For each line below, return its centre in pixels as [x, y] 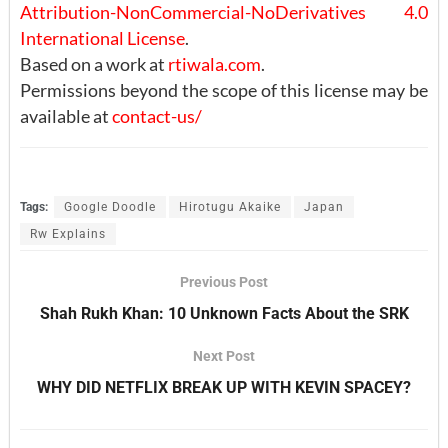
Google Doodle [110, 206]
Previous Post [224, 281]
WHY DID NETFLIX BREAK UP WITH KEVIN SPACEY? [224, 387]
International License [102, 37]
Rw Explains [68, 233]
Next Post [224, 355]
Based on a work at [94, 63]
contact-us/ [157, 115]
